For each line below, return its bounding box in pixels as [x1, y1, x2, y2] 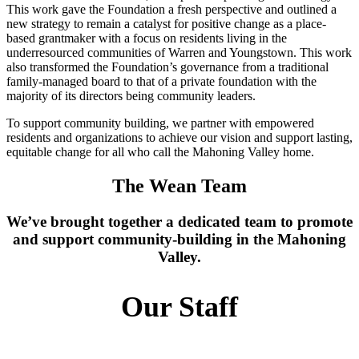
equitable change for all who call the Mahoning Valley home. [6, 145, 314, 159]
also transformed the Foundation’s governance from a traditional [6, 60, 329, 75]
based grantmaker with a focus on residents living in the [6, 31, 287, 46]
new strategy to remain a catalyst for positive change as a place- [6, 17, 326, 31]
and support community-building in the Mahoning [13, 230, 346, 248]
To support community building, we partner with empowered [6, 116, 314, 131]
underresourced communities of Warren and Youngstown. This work [6, 46, 352, 60]
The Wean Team [112, 175, 247, 197]
